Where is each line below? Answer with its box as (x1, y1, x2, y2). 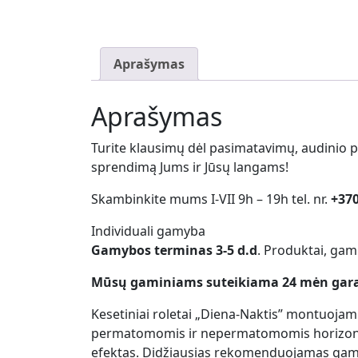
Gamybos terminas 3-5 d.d (91, 241, 257, 259)
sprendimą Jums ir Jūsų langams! (91, 157, 288, 176)
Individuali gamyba (91, 221, 205, 240)
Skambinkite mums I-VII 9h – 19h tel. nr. (91, 189, 331, 208)
